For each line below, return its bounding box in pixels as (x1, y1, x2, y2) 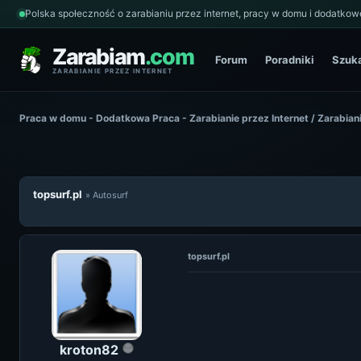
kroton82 (59, 342, 118, 358)
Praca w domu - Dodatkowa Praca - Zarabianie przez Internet (19, 112, 309, 124)
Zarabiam (52, 43, 145, 70)
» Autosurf (85, 189, 128, 201)
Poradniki (265, 52, 315, 66)
